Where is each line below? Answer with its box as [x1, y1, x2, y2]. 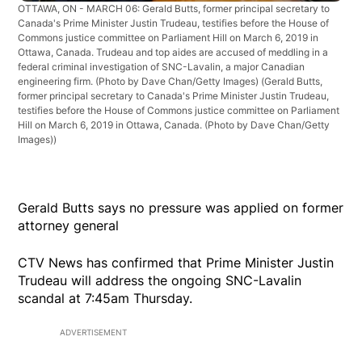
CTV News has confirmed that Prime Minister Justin [18, 254, 335, 271]
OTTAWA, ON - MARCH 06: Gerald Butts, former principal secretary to [18, 2, 330, 15]
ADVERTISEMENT [60, 326, 127, 337]
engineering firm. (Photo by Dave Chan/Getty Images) [18, 74, 262, 87]
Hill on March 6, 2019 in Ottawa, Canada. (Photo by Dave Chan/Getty [18, 118, 330, 131]
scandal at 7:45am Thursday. [18, 289, 193, 306]
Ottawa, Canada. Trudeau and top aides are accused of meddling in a [18, 45, 329, 58]
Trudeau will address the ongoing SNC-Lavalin [18, 271, 302, 288]
